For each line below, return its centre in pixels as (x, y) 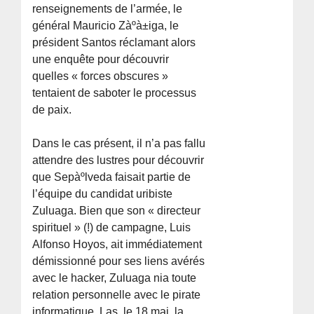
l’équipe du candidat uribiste (103, 193)
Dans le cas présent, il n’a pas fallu (119, 143)
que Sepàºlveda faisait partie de (112, 177)
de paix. (52, 109)
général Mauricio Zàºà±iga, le (106, 25)
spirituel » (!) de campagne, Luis (112, 227)
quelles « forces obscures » (101, 76)
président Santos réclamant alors (114, 42)
